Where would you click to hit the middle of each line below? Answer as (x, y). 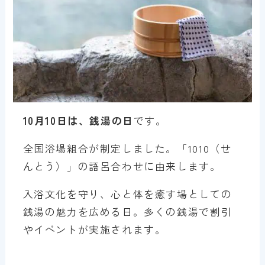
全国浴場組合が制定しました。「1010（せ (127, 148)
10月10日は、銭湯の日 (78, 121)
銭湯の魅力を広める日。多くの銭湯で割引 (127, 212)
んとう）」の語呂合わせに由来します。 (122, 166)
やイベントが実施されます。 (94, 230)
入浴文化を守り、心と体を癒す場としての (127, 194)
